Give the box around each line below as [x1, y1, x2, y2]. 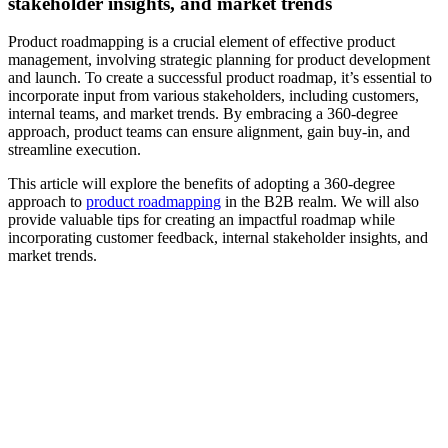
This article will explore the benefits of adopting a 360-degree [8, 175, 395, 193]
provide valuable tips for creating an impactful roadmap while [8, 211, 395, 229]
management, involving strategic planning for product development [8, 51, 430, 69]
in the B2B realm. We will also [221, 193, 419, 211]
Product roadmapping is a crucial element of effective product [8, 33, 395, 51]
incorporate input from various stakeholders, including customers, [8, 87, 419, 105]
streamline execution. [8, 141, 141, 159]
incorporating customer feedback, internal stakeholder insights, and [8, 229, 428, 247]
